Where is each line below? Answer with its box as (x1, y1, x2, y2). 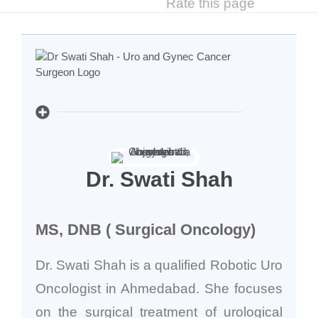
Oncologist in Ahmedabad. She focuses (35, 280, 283, 296)
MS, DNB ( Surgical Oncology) (35, 220, 256, 238)
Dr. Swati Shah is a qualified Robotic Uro (35, 257, 283, 273)
